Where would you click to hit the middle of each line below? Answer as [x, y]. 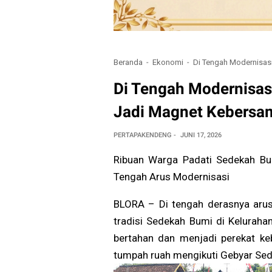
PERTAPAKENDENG [142, 135]
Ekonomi [168, 62]
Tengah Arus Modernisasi [172, 177]
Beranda [128, 62]
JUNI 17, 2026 [201, 135]
